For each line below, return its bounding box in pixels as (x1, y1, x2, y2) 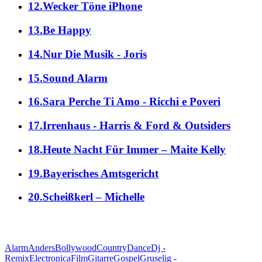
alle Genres (96, 215, 166, 231)
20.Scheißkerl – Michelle (28, 191, 144, 204)
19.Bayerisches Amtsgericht (28, 167, 158, 180)
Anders (28, 243, 55, 253)
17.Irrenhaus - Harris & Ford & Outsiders (28, 119, 230, 132)
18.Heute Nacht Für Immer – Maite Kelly (28, 143, 226, 156)
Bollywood (55, 243, 96, 253)
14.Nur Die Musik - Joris (28, 47, 147, 60)
